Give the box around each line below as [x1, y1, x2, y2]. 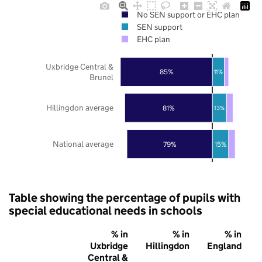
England [207, 240, 242, 251]
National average [53, 138, 113, 149]
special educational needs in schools [9, 203, 202, 218]
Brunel [89, 71, 113, 82]
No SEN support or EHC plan [136, 9, 240, 20]
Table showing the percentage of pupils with [9, 190, 240, 205]
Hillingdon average [46, 102, 113, 113]
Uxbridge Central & [46, 61, 113, 72]
